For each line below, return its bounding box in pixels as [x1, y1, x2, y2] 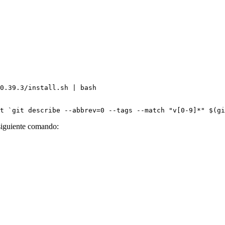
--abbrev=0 [64, 106, 104, 115]
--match [133, 106, 165, 115]
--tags [104, 106, 133, 115]
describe [24, 106, 64, 115]
